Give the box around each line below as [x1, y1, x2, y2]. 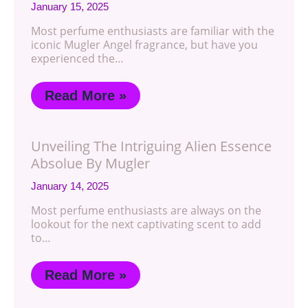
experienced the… [31, 51, 124, 66]
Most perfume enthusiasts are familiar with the [31, 23, 274, 38]
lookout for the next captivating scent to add [31, 217, 261, 232]
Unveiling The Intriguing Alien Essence [31, 137, 272, 155]
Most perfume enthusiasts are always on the [31, 203, 261, 218]
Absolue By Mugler [31, 154, 150, 173]
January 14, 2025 [31, 180, 109, 192]
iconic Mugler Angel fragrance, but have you [31, 37, 258, 52]
